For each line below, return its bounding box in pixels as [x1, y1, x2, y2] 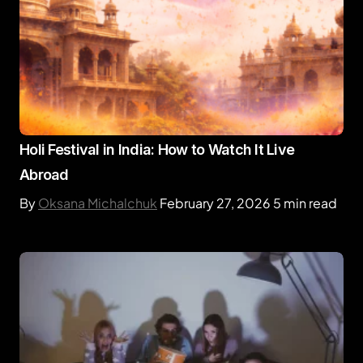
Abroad [19, 166, 69, 183]
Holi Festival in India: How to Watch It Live [19, 141, 295, 158]
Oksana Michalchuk [38, 194, 157, 211]
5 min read [273, 194, 337, 211]
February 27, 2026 [160, 194, 271, 211]
